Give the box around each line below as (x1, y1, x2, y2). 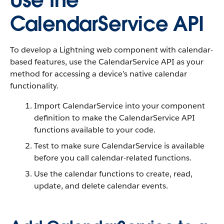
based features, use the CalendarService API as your (10, 56, 203, 67)
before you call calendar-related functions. (34, 152, 191, 163)
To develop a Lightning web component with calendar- (10, 44, 213, 55)
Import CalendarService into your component (34, 100, 205, 111)
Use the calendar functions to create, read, (34, 168, 192, 179)
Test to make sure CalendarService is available (34, 140, 204, 151)
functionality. (10, 80, 58, 91)
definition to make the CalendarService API (34, 112, 195, 123)
